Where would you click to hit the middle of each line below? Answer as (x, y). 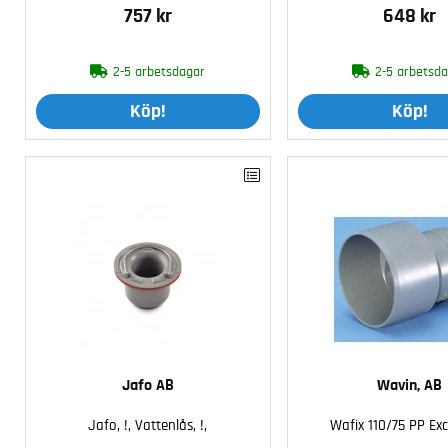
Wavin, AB (410, 384)
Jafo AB (147, 384)
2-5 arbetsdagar (159, 72)
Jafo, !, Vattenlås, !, (148, 425)
